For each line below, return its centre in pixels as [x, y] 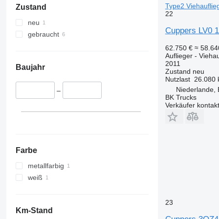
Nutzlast [177, 79]
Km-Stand [34, 210]
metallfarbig [46, 165]
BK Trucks [181, 97]
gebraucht [43, 34]
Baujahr [30, 67]
